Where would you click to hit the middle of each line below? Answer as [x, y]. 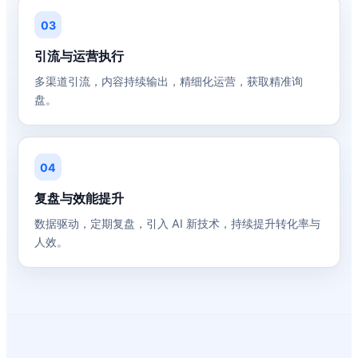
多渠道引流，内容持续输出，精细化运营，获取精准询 [169, 81]
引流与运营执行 [79, 56]
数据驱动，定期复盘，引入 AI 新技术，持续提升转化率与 [177, 223]
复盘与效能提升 [79, 198]
